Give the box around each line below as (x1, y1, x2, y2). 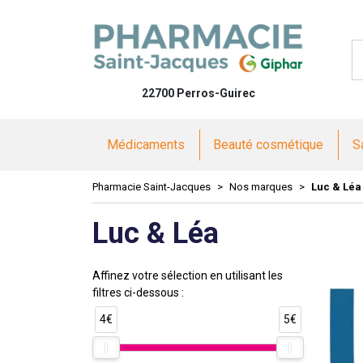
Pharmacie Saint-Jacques (92, 181, 211, 193)
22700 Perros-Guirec (141, 87, 255, 100)
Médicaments (106, 137, 185, 152)
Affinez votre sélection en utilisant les (92, 269, 283, 282)
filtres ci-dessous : (92, 286, 184, 299)
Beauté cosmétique (213, 137, 324, 152)
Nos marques (229, 181, 293, 193)
